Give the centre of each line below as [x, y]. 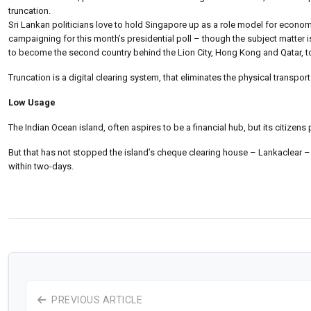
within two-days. [41, 166]
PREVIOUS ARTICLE [95, 300]
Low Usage [32, 102]
